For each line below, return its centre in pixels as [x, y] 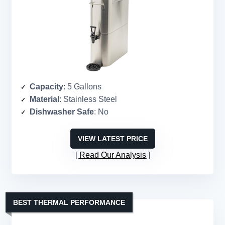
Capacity [46, 87]
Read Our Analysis [113, 155]
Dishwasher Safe [62, 112]
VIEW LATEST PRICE [113, 139]
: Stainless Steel [88, 99]
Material [44, 99]
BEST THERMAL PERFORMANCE [69, 203]
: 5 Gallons [82, 87]
